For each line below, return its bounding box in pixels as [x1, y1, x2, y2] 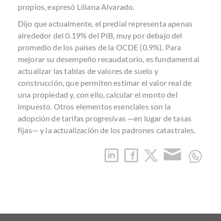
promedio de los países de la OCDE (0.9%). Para [18, 42, 182, 52]
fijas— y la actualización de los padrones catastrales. [18, 125, 196, 135]
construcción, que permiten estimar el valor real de [18, 78, 192, 87]
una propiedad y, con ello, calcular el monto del [18, 90, 178, 99]
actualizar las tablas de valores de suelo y [18, 66, 158, 75]
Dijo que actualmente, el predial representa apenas [18, 19, 193, 28]
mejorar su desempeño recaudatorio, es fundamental [18, 54, 199, 64]
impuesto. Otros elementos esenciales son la [18, 102, 171, 111]
